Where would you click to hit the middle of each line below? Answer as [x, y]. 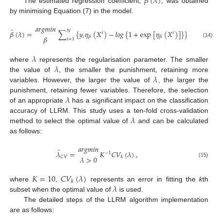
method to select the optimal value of [71, 121]
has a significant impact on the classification [139, 100]
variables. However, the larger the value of [82, 80]
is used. [130, 190]
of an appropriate [38, 100]
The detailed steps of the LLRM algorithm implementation [116, 200]
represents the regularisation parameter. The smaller [122, 60]
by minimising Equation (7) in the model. [72, 10]
